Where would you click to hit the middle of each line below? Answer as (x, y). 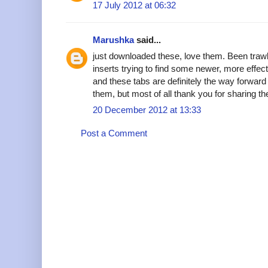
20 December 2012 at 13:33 (147, 109)
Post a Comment (114, 133)
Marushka (113, 39)
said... (147, 39)
